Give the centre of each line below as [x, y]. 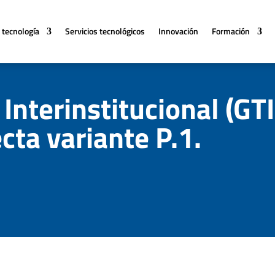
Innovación [179, 31]
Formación [231, 31]
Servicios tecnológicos [105, 31]
